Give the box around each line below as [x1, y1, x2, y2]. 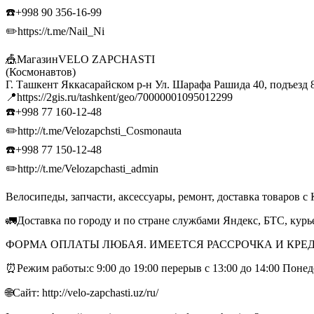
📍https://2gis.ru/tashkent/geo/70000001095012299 [6, 90, 233, 103]
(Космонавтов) [6, 65, 76, 78]
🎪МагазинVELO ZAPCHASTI [6, 53, 155, 65]
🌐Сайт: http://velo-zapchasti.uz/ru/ [6, 286, 161, 299]
